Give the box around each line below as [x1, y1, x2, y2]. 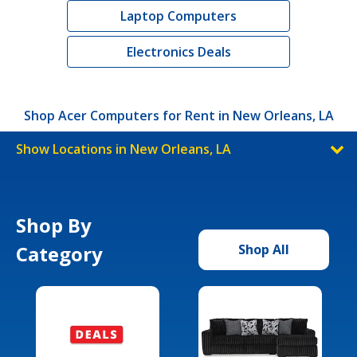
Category [16, 240, 103, 267]
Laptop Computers [120, 6, 237, 25]
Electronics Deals [126, 42, 231, 61]
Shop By [16, 211, 92, 238]
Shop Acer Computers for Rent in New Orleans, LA [23, 106, 334, 124]
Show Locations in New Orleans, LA [16, 139, 231, 158]
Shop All [238, 240, 289, 258]
